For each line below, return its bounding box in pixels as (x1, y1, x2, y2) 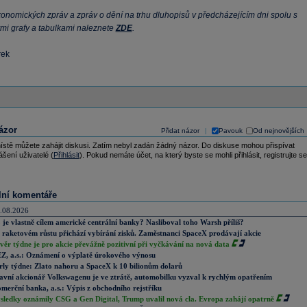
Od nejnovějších (252, 127, 304, 134)
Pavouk (218, 127, 243, 134)
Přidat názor (160, 127, 199, 134)
